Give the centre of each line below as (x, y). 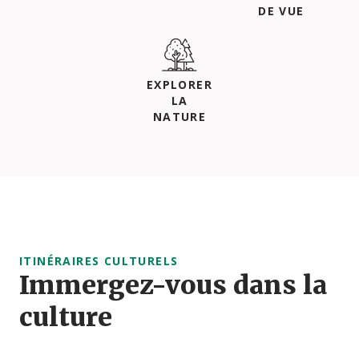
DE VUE (281, 10)
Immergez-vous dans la (173, 285)
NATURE (179, 116)
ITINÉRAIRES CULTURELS (99, 260)
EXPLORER (179, 84)
